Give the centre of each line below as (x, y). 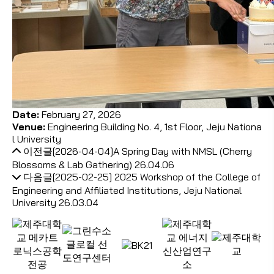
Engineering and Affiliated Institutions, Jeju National (127, 191)
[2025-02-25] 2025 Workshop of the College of (157, 177)
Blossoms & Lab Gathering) (72, 165)
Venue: (29, 127)
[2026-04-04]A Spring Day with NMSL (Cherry (152, 151)
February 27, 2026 (80, 115)
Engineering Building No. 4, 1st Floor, (126, 127)
